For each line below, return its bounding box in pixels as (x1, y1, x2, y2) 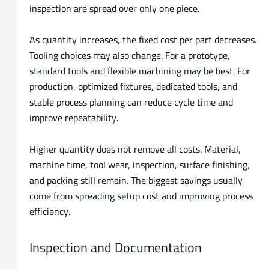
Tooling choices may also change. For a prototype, (29, 46, 230, 65)
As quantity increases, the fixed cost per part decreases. (29, 31, 256, 49)
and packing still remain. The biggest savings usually (29, 171, 243, 189)
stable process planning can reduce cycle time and (29, 93, 233, 112)
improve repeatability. (29, 109, 118, 127)
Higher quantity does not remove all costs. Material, (29, 139, 241, 158)
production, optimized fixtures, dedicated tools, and (29, 77, 237, 96)
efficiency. (29, 202, 70, 220)
